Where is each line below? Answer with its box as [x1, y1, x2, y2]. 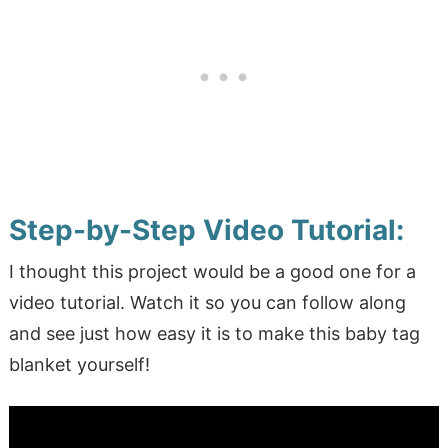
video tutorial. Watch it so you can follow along [8, 292, 406, 314]
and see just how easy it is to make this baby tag [8, 323, 420, 345]
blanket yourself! [8, 354, 150, 376]
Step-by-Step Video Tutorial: [8, 213, 404, 248]
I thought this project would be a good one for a [8, 261, 416, 283]
